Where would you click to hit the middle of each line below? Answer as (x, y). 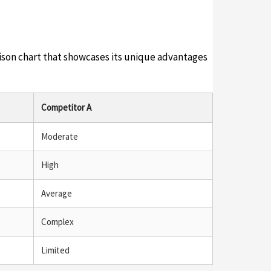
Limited (55, 250)
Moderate (60, 136)
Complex (57, 221)
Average (57, 193)
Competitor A (66, 107)
